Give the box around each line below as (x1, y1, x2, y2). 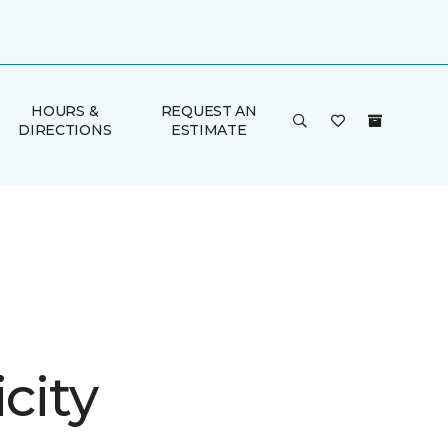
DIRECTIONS (18, 121, 112, 139)
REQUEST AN (160, 102, 257, 120)
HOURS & (31, 102, 99, 120)
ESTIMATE (170, 121, 247, 139)
